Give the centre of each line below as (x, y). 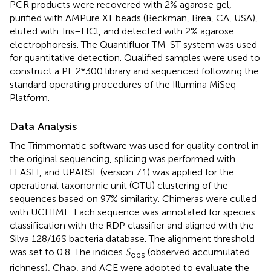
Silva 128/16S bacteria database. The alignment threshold (132, 238)
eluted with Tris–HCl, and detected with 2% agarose (122, 31)
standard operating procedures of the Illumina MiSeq (123, 84)
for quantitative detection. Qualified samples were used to (135, 57)
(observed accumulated (198, 252)
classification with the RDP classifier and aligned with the (132, 225)
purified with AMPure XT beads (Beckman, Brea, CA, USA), (134, 18)
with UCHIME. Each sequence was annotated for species (132, 212)
